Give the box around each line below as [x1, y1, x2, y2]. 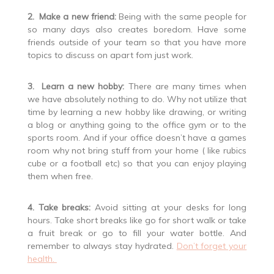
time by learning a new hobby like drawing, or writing [27, 106, 247, 118]
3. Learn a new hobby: [27, 81, 125, 92]
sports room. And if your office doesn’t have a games [27, 132, 247, 144]
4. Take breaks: [27, 202, 91, 213]
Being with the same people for [116, 11, 247, 23]
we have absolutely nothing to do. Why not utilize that [27, 94, 247, 105]
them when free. [27, 171, 93, 182]
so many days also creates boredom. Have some [27, 24, 247, 35]
